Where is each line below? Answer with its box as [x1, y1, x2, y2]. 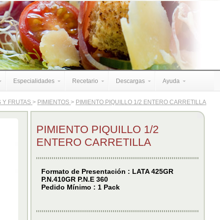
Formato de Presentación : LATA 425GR [41, 167, 173, 175]
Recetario [72, 78, 98, 84]
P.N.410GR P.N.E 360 [41, 175, 108, 183]
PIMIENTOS [37, 99, 71, 106]
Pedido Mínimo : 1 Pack [41, 183, 120, 191]
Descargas [116, 78, 145, 84]
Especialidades [13, 78, 55, 84]
